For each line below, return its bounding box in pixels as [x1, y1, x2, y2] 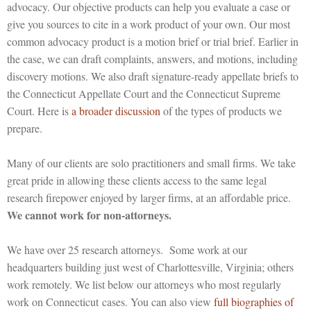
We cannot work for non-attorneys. [7, 206, 171, 223]
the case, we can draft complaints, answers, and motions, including [7, 51, 298, 66]
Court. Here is [7, 103, 72, 118]
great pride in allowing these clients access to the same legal [7, 172, 267, 187]
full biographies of [214, 294, 294, 309]
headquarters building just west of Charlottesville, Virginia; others [7, 259, 294, 274]
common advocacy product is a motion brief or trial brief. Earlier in [7, 33, 299, 49]
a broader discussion [72, 103, 160, 118]
